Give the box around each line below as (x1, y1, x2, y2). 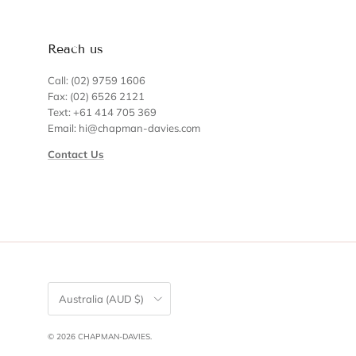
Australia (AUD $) (59, 292, 144, 305)
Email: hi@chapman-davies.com (48, 122, 200, 135)
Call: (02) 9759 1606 (48, 74, 145, 87)
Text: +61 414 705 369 (48, 106, 157, 119)
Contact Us (48, 148, 104, 161)
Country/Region (47, 281, 105, 292)
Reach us (48, 41, 103, 57)
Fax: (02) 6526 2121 (48, 90, 145, 103)
